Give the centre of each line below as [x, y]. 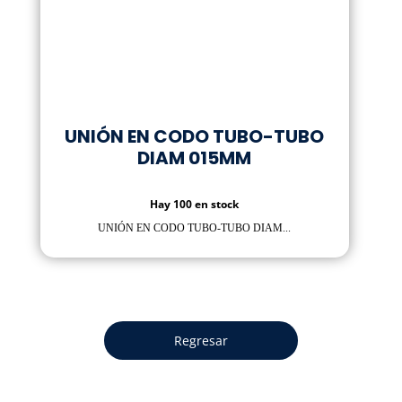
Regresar [201, 341]
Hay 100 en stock [195, 205]
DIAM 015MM [195, 158]
